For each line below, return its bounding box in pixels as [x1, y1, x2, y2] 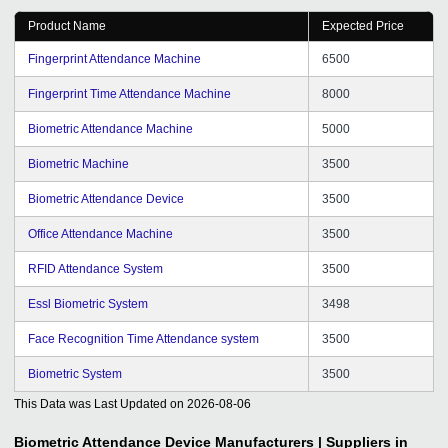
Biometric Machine [28, 156, 129, 171]
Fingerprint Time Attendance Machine [28, 86, 231, 101]
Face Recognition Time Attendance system [28, 331, 259, 346]
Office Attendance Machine [28, 226, 173, 241]
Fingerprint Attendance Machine [28, 51, 201, 66]
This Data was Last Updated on [14, 396, 184, 411]
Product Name [28, 18, 106, 33]
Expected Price [322, 18, 404, 33]
